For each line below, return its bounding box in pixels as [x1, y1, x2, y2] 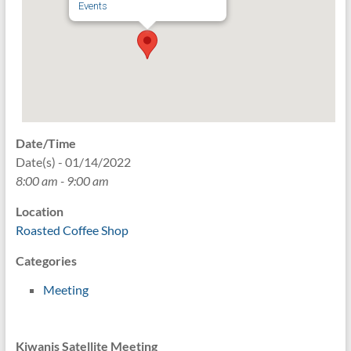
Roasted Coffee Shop [15, 222, 128, 237]
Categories [15, 252, 77, 268]
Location [15, 203, 63, 219]
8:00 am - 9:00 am [15, 172, 109, 188]
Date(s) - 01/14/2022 [15, 154, 131, 169]
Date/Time [15, 135, 76, 150]
